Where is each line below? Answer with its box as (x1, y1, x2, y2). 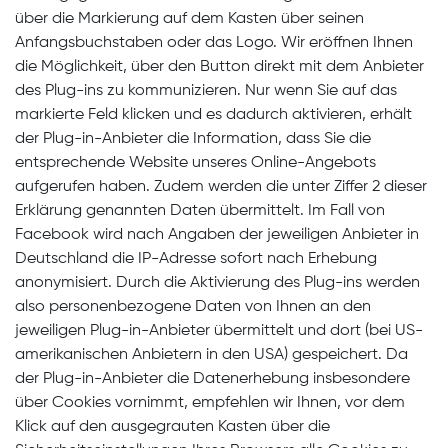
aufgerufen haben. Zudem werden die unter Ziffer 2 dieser (15, 179, 427, 195)
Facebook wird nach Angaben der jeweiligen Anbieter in (15, 227, 419, 243)
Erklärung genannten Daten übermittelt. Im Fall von (15, 203, 385, 219)
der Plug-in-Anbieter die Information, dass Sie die (15, 131, 371, 147)
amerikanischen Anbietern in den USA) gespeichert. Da (15, 347, 408, 363)
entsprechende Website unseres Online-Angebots (15, 155, 376, 171)
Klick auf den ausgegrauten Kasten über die (15, 419, 330, 435)
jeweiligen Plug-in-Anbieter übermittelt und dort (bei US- (15, 323, 423, 339)
